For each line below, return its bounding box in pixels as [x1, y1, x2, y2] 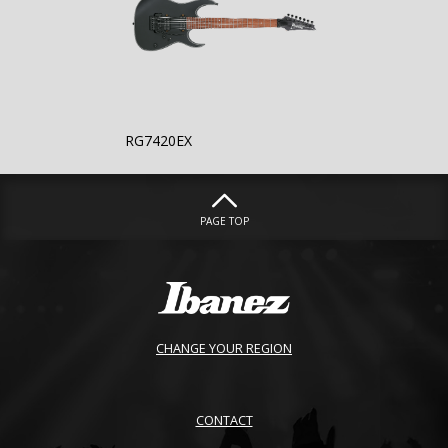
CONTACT [195, 411, 253, 429]
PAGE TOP [199, 213, 249, 228]
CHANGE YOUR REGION [156, 339, 292, 357]
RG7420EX [125, 130, 193, 150]
